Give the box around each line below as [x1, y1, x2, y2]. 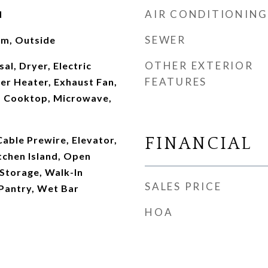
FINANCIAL [145, 134, 252, 154]
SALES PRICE [145, 180, 222, 193]
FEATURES [145, 75, 207, 88]
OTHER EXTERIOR [145, 59, 254, 72]
